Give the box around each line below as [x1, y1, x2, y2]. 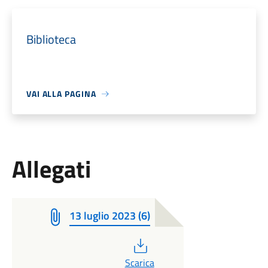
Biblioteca [26, 30, 76, 48]
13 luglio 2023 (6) [69, 208, 150, 224]
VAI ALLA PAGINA [26, 87, 96, 100]
